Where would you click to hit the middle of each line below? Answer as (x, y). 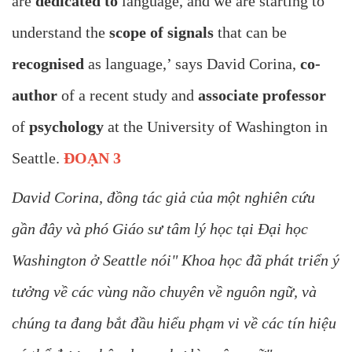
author (37, 95)
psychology (64, 127)
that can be (250, 33)
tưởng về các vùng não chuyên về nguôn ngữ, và (164, 292)
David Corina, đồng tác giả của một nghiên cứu (163, 198)
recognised (48, 64)
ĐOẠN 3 (92, 158)
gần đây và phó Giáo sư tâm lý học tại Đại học (160, 229)
